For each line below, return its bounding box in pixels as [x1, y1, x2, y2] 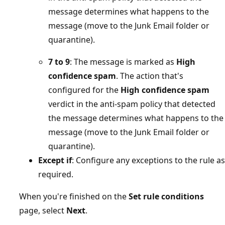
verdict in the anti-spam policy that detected [48, 98, 215, 109]
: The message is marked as [70, 56, 176, 67]
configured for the [48, 84, 121, 95]
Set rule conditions [129, 190, 204, 202]
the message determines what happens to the [48, 112, 223, 124]
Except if [38, 154, 72, 166]
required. [38, 168, 73, 180]
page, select [19, 204, 66, 216]
